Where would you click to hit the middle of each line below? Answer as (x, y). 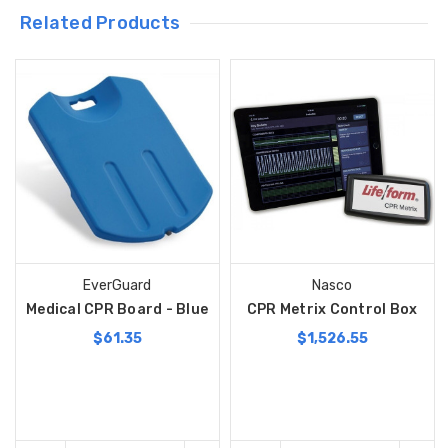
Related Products (100, 23)
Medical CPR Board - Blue (117, 310)
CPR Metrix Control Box (332, 310)
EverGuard (117, 286)
